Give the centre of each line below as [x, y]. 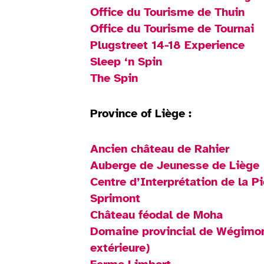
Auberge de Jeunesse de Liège [175, 165]
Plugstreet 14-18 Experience [168, 45]
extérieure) [120, 247]
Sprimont [115, 198]
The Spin [114, 78]
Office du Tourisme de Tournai [172, 28]
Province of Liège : [141, 113]
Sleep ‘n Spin [126, 61]
